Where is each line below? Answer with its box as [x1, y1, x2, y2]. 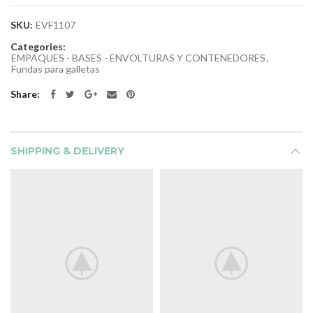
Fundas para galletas [11, 62, 100, 75]
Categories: [10, 40, 66, 52]
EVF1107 [36, 18, 75, 31]
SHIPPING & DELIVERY [10, 144, 124, 157]
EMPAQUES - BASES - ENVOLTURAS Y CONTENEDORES [11, 51, 265, 64]
